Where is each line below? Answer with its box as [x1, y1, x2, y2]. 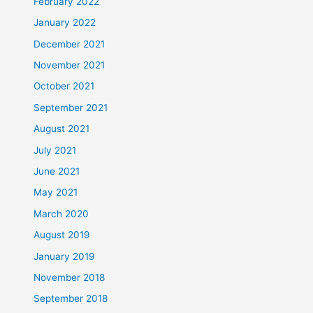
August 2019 [34, 229, 91, 241]
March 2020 [34, 208, 89, 219]
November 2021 [34, 59, 105, 71]
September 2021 [34, 101, 108, 113]
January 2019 [34, 250, 96, 262]
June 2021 [34, 166, 80, 177]
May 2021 [34, 187, 78, 198]
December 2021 [34, 38, 105, 50]
